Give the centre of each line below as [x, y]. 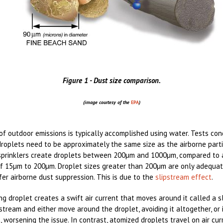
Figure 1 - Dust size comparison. [111, 80]
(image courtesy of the [107, 102]
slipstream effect [183, 177]
